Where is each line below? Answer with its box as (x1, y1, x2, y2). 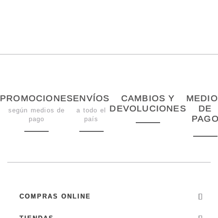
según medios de (8, 107, 65, 114)
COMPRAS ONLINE (19, 193, 91, 200)
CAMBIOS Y (121, 93, 175, 104)
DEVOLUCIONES (109, 104, 186, 114)
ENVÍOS (73, 93, 110, 104)
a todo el (76, 107, 107, 114)
